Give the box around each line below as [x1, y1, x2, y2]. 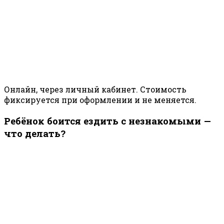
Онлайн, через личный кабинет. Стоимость [4, 83, 186, 94]
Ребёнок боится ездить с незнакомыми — [4, 114, 211, 127]
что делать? [4, 126, 65, 139]
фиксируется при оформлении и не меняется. [4, 94, 196, 105]
